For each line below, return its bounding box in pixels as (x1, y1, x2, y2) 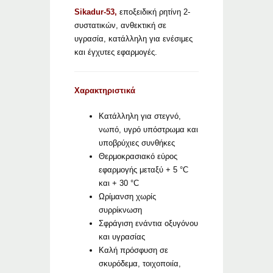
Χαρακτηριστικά (74, 86, 136, 96)
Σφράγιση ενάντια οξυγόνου (99, 219, 199, 229)
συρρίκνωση (99, 205, 143, 215)
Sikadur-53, (74, 7, 118, 17)
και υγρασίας (99, 232, 146, 242)
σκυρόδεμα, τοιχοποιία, (99, 259, 182, 269)
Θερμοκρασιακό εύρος (99, 152, 178, 161)
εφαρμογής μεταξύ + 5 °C (99, 165, 189, 175)
